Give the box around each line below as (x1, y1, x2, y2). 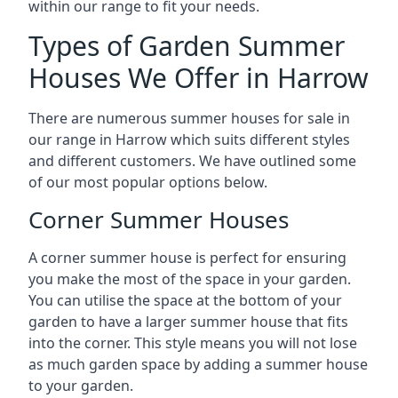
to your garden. (28, 376, 133, 395)
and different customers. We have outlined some (28, 151, 356, 171)
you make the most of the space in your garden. (28, 269, 351, 289)
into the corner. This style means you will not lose (28, 333, 357, 353)
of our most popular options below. (28, 172, 267, 192)
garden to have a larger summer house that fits (28, 312, 348, 331)
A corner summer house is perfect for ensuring (28, 248, 346, 267)
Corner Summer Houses (28, 203, 289, 235)
